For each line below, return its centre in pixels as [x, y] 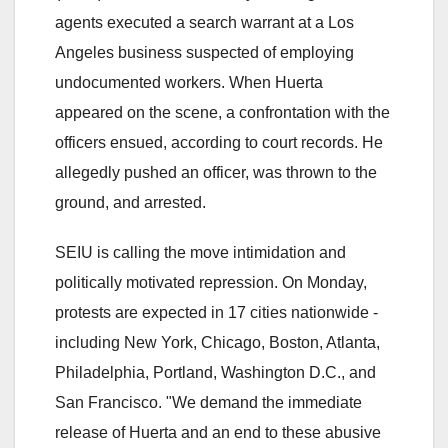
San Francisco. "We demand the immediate [208, 403]
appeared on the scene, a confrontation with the [222, 113]
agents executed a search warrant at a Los [204, 23]
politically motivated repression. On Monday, [211, 283]
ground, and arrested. [130, 203]
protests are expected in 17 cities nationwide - [216, 313]
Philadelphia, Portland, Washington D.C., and [215, 373]
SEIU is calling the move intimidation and [200, 253]
